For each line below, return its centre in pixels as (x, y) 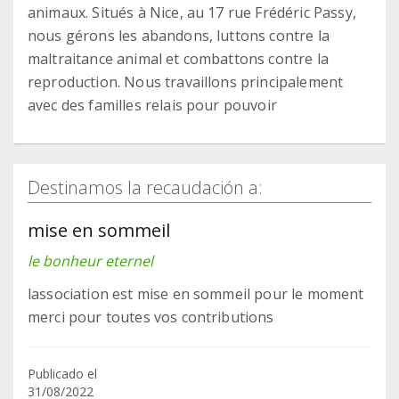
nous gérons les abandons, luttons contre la (179, 36)
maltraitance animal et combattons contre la (178, 59)
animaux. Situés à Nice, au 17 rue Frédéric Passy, (192, 13)
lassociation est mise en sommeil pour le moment (196, 294)
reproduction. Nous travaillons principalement (186, 82)
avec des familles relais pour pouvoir (152, 106)
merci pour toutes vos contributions (151, 318)
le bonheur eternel (90, 261)
